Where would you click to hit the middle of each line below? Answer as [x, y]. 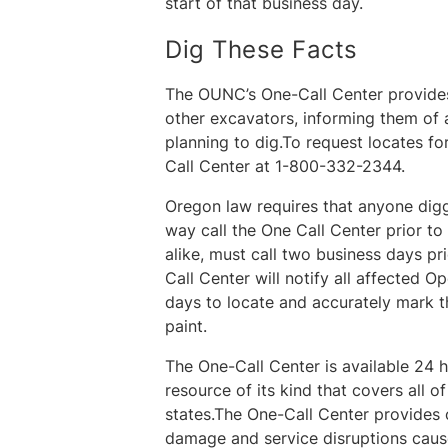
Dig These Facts [261, 49]
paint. [186, 327]
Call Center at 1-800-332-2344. [285, 167]
